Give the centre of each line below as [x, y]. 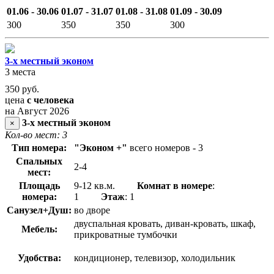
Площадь [39, 186]
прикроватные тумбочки [126, 235]
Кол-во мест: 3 [36, 135]
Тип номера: [39, 148]
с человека [50, 100]
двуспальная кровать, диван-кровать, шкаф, [165, 224]
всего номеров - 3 [166, 148]
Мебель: [39, 229]
